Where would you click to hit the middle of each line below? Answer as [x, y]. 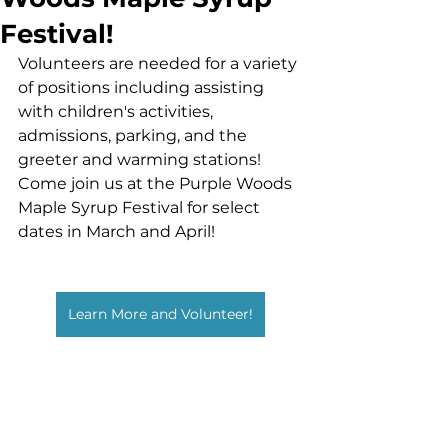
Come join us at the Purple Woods [157, 183]
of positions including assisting [143, 87]
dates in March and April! [116, 231]
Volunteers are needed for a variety [159, 63]
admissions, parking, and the [134, 135]
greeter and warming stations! [141, 159]
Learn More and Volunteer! [160, 314]
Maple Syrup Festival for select [141, 207]
